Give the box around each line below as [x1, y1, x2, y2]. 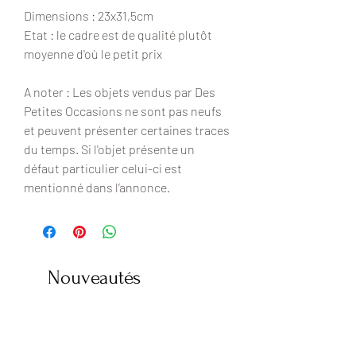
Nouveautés [48, 267, 141, 289]
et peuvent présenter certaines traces [24, 122, 230, 138]
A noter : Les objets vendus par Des [24, 84, 215, 100]
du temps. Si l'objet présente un [24, 141, 195, 157]
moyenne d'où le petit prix [24, 46, 162, 62]
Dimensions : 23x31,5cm [24, 8, 153, 24]
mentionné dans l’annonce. [24, 180, 170, 195]
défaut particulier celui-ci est [24, 161, 182, 176]
